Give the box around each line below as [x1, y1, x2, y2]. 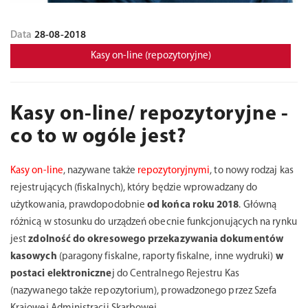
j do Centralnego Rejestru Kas [111, 269, 239, 279]
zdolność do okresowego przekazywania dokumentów [28, 234, 283, 245]
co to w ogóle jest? [10, 126, 186, 148]
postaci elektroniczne [10, 269, 112, 279]
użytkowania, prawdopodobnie [10, 200, 148, 210]
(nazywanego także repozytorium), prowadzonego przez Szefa [10, 286, 277, 296]
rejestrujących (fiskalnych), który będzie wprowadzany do [10, 183, 258, 193]
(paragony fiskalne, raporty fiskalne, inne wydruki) [56, 252, 276, 262]
